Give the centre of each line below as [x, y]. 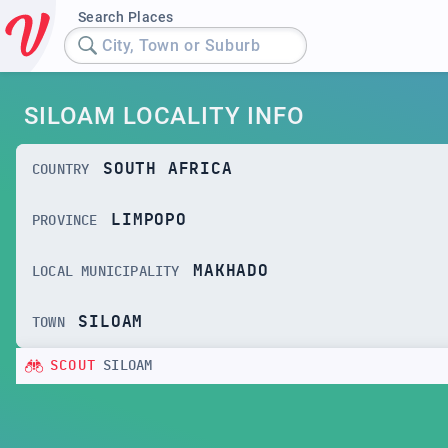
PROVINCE [65, 220]
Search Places [125, 17]
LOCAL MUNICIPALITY [106, 271]
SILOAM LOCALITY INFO [164, 116]
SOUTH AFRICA [168, 169]
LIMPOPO [149, 220]
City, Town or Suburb [181, 45]
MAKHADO [231, 271]
